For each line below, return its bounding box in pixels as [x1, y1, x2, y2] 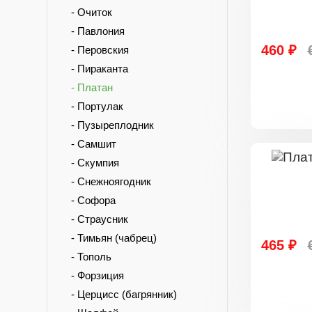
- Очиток [63, 6, 112, 18]
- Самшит [63, 138, 116, 150]
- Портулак [63, 100, 123, 112]
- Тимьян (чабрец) [63, 232, 157, 244]
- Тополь [63, 251, 111, 263]
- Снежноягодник [63, 175, 151, 187]
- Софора [63, 194, 116, 206]
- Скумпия [63, 157, 119, 169]
